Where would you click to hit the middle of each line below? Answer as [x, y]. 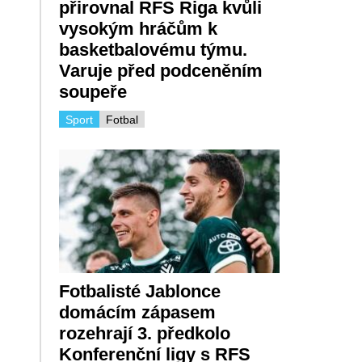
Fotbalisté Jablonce [139, 292]
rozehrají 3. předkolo [144, 334]
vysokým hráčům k [138, 28]
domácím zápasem [137, 313]
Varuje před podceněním [160, 70]
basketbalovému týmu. [153, 49]
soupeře [93, 91]
